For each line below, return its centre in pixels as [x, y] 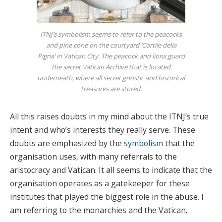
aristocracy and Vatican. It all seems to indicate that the [111, 170]
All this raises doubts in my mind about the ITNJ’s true [109, 117]
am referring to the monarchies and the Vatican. [99, 210]
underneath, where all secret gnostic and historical [111, 78]
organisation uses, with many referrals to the [93, 157]
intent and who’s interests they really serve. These [103, 130]
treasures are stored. [111, 89]
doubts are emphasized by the [67, 143]
